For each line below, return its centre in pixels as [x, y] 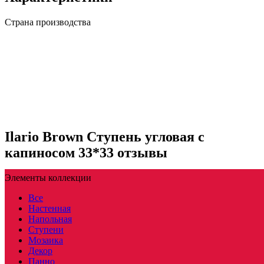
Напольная [50, 219]
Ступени [46, 229]
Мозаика [46, 240]
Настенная [49, 208]
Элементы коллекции [48, 177]
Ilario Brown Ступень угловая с [105, 136]
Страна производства [48, 22]
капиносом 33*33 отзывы [86, 152]
